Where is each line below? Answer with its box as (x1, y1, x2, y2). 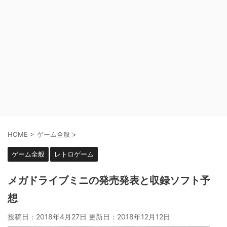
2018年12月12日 (117, 212, 170, 221)
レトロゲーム (54, 150, 94, 158)
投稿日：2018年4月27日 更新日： (8, 212, 117, 221)
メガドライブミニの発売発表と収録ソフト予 (8, 175, 210, 186)
